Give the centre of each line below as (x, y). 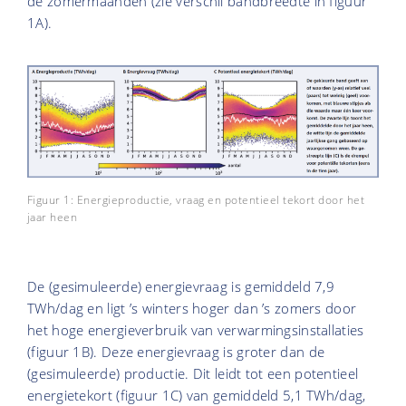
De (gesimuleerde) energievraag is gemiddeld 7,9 (181, 287)
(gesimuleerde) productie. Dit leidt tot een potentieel (193, 374)
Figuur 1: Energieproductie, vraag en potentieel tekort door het (196, 200)
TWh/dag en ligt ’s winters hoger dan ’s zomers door (192, 309)
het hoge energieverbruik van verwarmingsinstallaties (196, 330)
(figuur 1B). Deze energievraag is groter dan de (176, 352)
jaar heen (53, 217)
